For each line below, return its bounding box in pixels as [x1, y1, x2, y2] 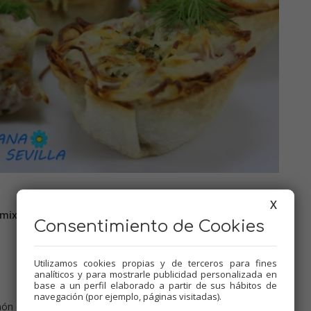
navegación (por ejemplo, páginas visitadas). [34, 290, 221, 303]
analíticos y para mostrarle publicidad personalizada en [34, 268, 277, 280]
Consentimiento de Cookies [34, 217, 264, 236]
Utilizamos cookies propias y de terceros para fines [34, 257, 277, 269]
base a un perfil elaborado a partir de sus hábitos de [34, 279, 277, 292]
